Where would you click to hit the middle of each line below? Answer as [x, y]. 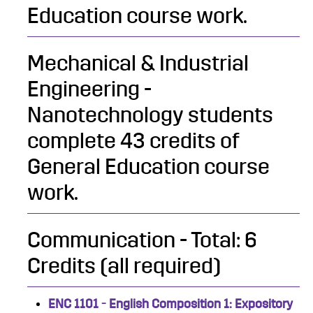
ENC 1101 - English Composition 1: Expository [170, 304]
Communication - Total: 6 [142, 241]
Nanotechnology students [150, 116]
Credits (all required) [124, 267]
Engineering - [89, 90]
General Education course [148, 167]
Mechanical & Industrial [138, 64]
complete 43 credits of [133, 141]
